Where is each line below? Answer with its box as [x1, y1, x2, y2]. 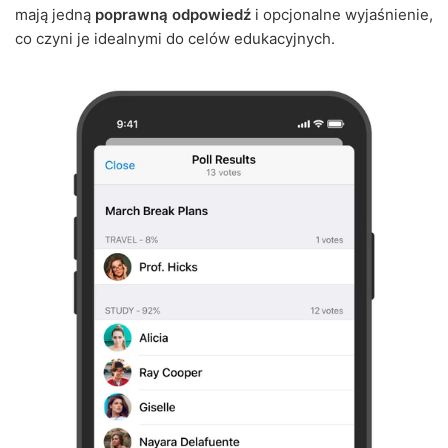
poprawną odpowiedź [95, 5, 251, 24]
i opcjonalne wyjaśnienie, [251, 5, 433, 24]
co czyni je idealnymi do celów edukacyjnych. [15, 29, 335, 48]
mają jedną [15, 5, 95, 24]
